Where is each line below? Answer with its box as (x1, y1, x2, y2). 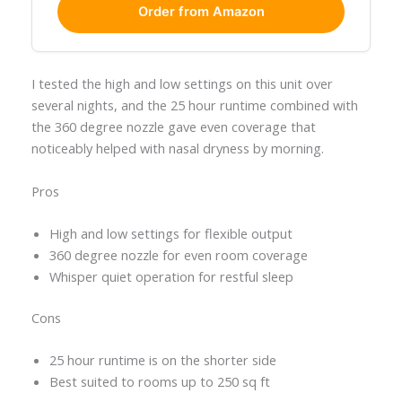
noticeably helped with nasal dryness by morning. (31, 139, 324, 158)
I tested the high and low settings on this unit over (31, 74, 333, 93)
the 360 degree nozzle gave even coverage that (31, 118, 316, 136)
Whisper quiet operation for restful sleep (48, 267, 293, 285)
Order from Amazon (137, 3, 265, 20)
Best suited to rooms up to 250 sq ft (48, 372, 270, 391)
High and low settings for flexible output (48, 223, 293, 242)
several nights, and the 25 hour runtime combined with (31, 96, 358, 115)
